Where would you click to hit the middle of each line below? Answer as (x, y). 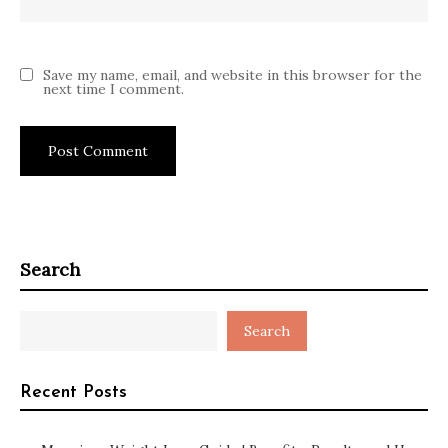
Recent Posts (73, 393)
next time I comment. (113, 89)
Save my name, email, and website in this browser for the (232, 75)
